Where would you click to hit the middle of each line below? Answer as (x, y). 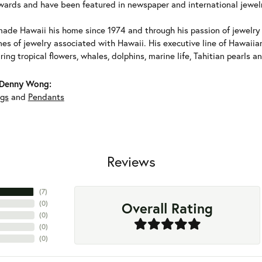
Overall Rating (167, 208)
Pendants (46, 97)
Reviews (131, 162)
